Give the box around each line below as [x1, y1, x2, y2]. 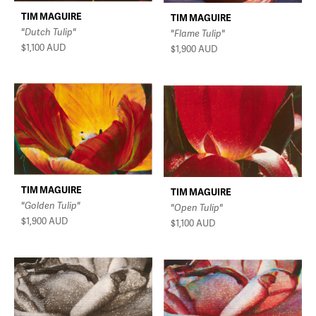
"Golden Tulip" [21, 199, 80, 212]
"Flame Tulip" [171, 27, 225, 40]
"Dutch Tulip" [21, 25, 76, 39]
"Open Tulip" [171, 201, 223, 214]
